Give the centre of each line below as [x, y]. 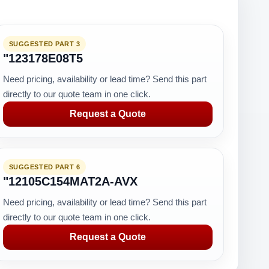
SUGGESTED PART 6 [44, 167]
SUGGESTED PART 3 [44, 44]
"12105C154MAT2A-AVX [70, 181]
